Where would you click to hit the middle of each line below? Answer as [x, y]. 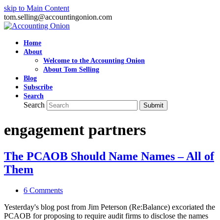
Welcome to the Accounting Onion [94, 61]
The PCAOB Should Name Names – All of [109, 156]
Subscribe [38, 87]
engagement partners [75, 130]
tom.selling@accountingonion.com [58, 17]
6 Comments [43, 190]
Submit [153, 105]
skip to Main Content [37, 8]
